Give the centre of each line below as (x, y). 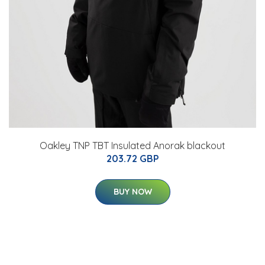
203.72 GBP (132, 159)
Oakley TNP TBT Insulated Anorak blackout (132, 146)
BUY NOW (132, 192)
